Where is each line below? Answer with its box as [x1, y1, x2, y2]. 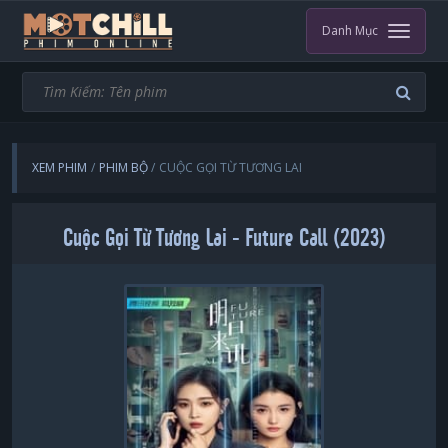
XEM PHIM [32, 159, 88, 176]
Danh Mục [321, 22, 378, 39]
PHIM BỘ [98, 159, 148, 176]
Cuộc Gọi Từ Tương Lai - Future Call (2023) [62, 226, 386, 251]
